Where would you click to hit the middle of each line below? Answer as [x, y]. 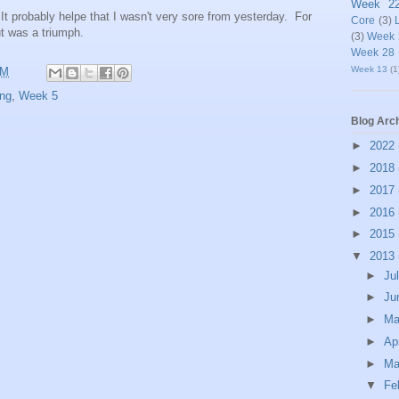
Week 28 [373, 52]
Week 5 [38, 96]
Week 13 [369, 69]
